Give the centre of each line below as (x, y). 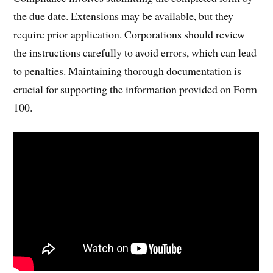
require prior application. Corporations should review (129, 34)
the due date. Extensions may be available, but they (124, 16)
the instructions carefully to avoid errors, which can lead (135, 52)
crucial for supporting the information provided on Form (136, 89)
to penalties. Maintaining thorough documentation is (128, 70)
